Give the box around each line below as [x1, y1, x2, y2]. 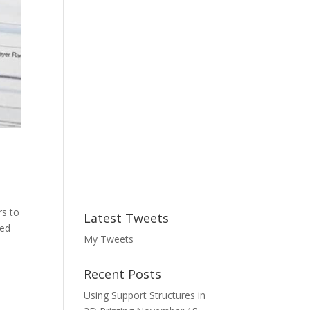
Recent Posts [84, 266, 161, 282]
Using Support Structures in [84, 289, 206, 302]
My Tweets [84, 232, 134, 246]
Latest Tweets [84, 210, 169, 226]
